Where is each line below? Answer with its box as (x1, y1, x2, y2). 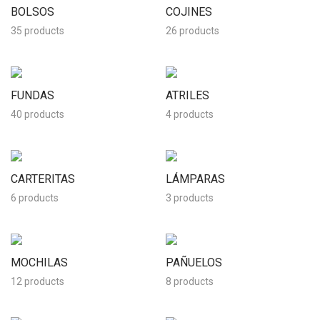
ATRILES (166, 89, 209, 102)
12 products (11, 276, 64, 287)
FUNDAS (11, 89, 54, 102)
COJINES (166, 5, 212, 19)
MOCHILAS (11, 256, 68, 269)
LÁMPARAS (166, 172, 225, 186)
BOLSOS (11, 5, 54, 19)
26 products (166, 25, 219, 36)
